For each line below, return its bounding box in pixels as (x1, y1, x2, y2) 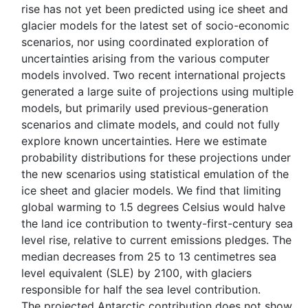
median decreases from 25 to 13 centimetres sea (21, 250, 276, 263)
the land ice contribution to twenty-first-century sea (21, 217, 293, 230)
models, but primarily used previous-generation (21, 101, 268, 115)
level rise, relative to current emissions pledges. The (21, 233, 291, 247)
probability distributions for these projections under (21, 151, 291, 164)
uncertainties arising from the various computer (21, 52, 269, 65)
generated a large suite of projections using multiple (21, 85, 294, 98)
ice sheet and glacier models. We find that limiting (21, 184, 281, 197)
